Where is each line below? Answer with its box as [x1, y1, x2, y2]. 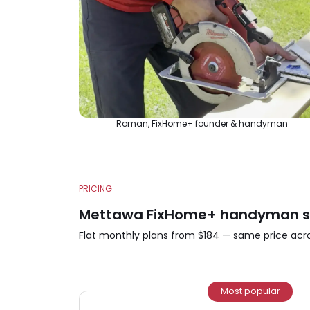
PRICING [79, 183, 112, 195]
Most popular [221, 285, 280, 298]
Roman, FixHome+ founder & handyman [116, 118, 288, 130]
